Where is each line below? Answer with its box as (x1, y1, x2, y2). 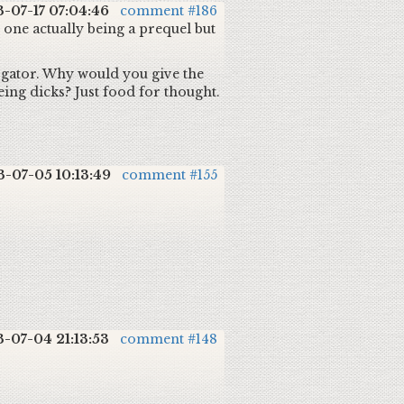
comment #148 (119, 331, 217, 347)
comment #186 (119, 3, 217, 19)
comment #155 (121, 167, 217, 183)
